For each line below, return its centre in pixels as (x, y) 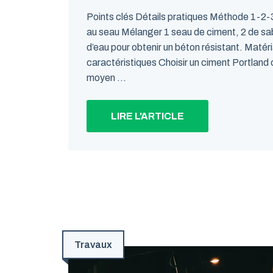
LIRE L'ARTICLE (147, 116)
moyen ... (106, 78)
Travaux (93, 245)
